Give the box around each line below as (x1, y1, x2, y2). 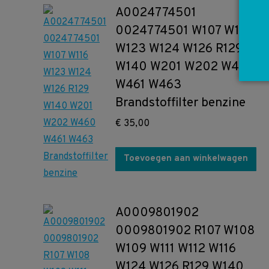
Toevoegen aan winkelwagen (124, 153, 248, 165)
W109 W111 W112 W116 (115, 241, 236, 257)
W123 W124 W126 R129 (115, 41, 243, 57)
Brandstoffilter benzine (115, 95, 246, 111)
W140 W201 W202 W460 (115, 59, 255, 75)
